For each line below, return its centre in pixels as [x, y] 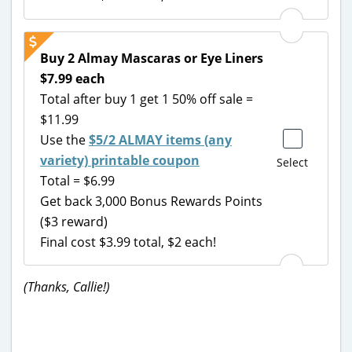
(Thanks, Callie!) [67, 287]
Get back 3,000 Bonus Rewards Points [151, 201]
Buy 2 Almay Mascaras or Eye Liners [152, 58]
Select [292, 162]
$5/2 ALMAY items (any [160, 139]
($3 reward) [74, 221]
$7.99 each [73, 78]
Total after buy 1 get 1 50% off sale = [147, 99]
